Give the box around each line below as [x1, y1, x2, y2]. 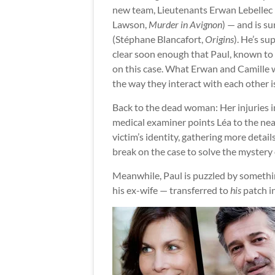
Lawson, [112, 18, 149, 31]
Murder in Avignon [149, 18, 222, 31]
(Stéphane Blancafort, [112, 33, 205, 45]
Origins [205, 33, 234, 45]
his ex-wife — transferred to [112, 184, 230, 196]
